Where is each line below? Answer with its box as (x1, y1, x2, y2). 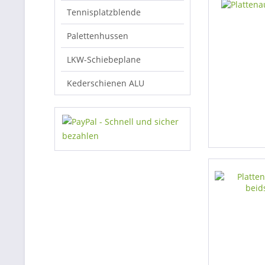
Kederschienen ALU (67, 77, 144, 89)
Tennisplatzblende (67, 7, 141, 18)
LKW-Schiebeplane (67, 54, 141, 65)
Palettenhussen (67, 30, 128, 41)
